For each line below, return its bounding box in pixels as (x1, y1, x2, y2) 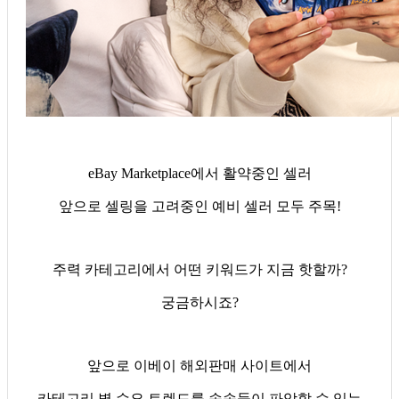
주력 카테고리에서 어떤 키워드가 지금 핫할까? (52, 261, 347, 277)
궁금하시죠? (160, 294, 239, 310)
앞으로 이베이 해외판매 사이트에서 (87, 357, 312, 373)
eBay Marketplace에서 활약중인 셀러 (87, 165, 312, 181)
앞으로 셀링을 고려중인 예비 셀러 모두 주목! (58, 198, 341, 214)
